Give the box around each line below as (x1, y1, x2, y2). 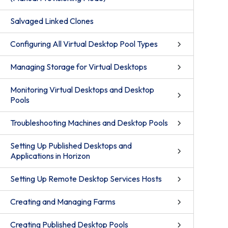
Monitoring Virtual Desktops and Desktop (10, 84, 154, 95)
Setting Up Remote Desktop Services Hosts (10, 174, 162, 184)
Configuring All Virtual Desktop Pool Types (10, 39, 158, 49)
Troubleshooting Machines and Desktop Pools (10, 118, 168, 128)
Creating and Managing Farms (10, 196, 116, 207)
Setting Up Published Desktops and (10, 140, 132, 151)
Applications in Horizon (10, 151, 90, 161)
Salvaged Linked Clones (10, 16, 94, 26)
